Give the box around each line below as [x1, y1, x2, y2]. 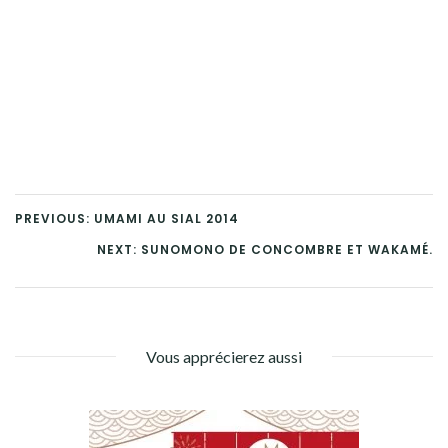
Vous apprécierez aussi [146, 347, 302, 367]
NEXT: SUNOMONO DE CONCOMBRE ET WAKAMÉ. [97, 241, 433, 259]
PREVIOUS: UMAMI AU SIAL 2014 [15, 210, 239, 228]
